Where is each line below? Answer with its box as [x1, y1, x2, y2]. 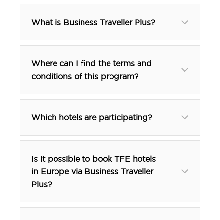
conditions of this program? [31, 71, 138, 81]
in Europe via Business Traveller [31, 166, 153, 176]
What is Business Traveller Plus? [31, 17, 155, 27]
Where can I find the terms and [31, 58, 152, 68]
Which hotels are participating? [31, 112, 152, 122]
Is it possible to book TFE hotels [31, 154, 156, 163]
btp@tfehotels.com [42, 174, 116, 183]
